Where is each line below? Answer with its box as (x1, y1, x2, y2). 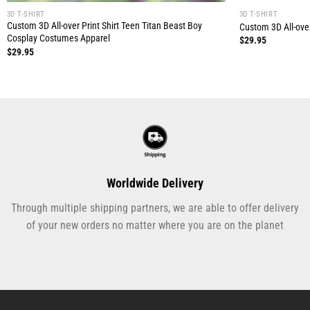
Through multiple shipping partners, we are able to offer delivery (11, 201, 299, 215)
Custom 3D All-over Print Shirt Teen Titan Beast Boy (6, 20, 202, 33)
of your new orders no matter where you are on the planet (26, 219, 284, 232)
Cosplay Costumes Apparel (6, 33, 110, 45)
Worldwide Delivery (107, 176, 203, 191)
